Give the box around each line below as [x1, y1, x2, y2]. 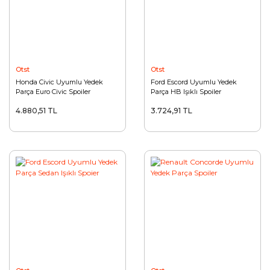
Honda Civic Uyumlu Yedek [16, 78, 103, 86]
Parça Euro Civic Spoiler [16, 87, 90, 96]
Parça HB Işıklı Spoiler [151, 87, 221, 96]
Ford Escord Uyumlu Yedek [151, 78, 237, 86]
